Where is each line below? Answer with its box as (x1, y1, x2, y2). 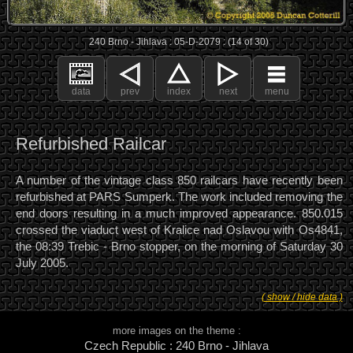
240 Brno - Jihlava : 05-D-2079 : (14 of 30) (89, 36, 269, 46)
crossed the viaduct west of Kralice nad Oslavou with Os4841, (16, 222, 343, 236)
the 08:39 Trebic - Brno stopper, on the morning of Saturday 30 (16, 239, 343, 253)
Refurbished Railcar (16, 134, 166, 154)
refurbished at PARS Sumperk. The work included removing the (16, 189, 343, 203)
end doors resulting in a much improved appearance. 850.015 (16, 206, 343, 220)
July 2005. (16, 255, 69, 269)
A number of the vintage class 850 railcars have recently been (16, 173, 343, 187)
